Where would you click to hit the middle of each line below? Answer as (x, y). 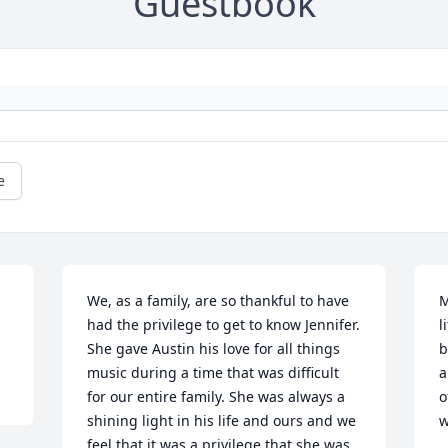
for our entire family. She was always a (216, 396)
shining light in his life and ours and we (222, 420)
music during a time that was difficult (213, 372)
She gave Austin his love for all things (214, 348)
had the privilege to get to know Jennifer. (224, 324)
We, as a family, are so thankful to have (218, 300)
